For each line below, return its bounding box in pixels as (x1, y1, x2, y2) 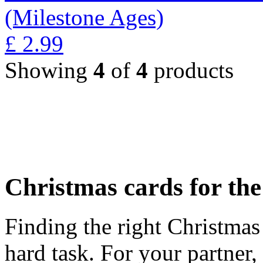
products (148, 57, 234, 83)
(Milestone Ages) (5, 4, 164, 30)
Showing (5, 57, 93, 83)
